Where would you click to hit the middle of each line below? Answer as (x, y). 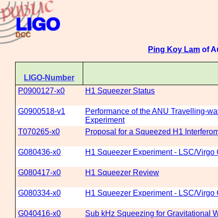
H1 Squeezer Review (122, 173)
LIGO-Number (49, 78)
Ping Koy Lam (174, 49)
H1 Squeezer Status (120, 91)
